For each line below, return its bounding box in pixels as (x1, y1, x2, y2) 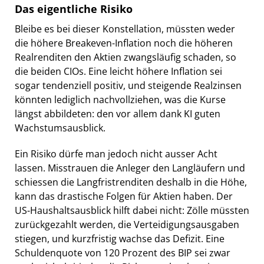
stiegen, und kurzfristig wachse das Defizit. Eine (15, 232, 225, 245)
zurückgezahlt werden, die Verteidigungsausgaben (15, 217, 239, 231)
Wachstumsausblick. (15, 121, 105, 134)
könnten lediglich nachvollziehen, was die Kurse (15, 93, 226, 106)
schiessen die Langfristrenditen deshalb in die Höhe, (15, 175, 247, 189)
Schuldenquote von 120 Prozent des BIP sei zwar (15, 246, 230, 259)
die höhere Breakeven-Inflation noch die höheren (15, 36, 233, 49)
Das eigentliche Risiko (15, 1, 133, 16)
